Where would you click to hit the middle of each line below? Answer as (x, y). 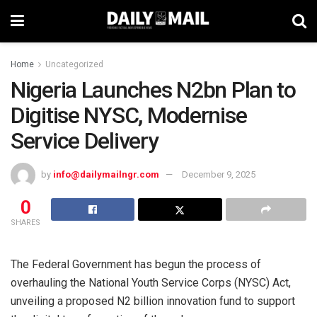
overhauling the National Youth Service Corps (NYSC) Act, (151, 282)
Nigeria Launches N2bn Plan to (153, 90)
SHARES (25, 222)
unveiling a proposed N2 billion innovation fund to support (153, 301)
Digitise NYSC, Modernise (129, 115)
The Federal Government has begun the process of (136, 264)
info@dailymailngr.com (106, 174)
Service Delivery (85, 141)
